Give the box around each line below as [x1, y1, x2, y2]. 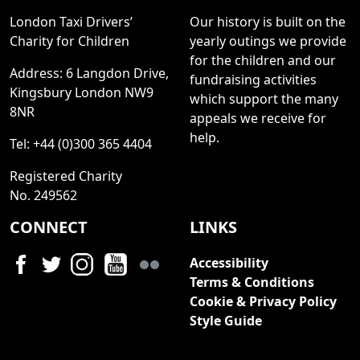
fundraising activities [190, 71, 317, 88]
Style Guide [190, 312, 262, 329]
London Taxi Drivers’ [10, 13, 133, 31]
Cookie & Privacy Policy [190, 292, 337, 310]
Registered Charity [10, 167, 122, 185]
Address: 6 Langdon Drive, [10, 64, 169, 82]
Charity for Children [10, 32, 129, 50]
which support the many [190, 90, 338, 108]
